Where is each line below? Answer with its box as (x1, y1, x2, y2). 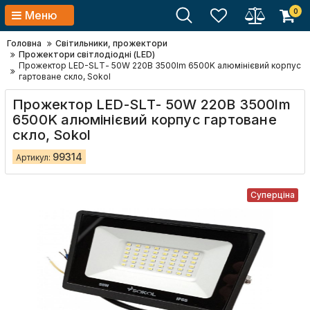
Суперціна (250, 190, 295, 200)
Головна (7, 38, 42, 48)
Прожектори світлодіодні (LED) (19, 49, 155, 60)
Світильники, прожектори (55, 38, 167, 48)
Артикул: (16, 152, 53, 163)
